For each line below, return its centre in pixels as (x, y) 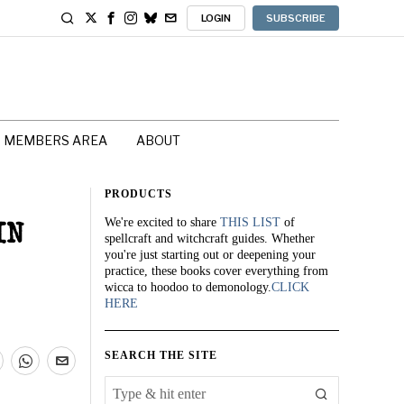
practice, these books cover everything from (216, 271)
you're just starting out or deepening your (210, 255)
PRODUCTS (138, 194)
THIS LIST (250, 222)
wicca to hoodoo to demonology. (188, 287)
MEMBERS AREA (55, 140)
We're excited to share (162, 222)
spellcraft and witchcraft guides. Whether (210, 239)
